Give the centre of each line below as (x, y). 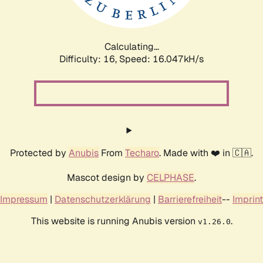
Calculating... (131, 46)
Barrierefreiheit (190, 199)
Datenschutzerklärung (103, 199)
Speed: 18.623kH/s (161, 59)
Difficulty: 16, (89, 59)
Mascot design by (107, 177)
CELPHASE (171, 177)
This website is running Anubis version (114, 221)
